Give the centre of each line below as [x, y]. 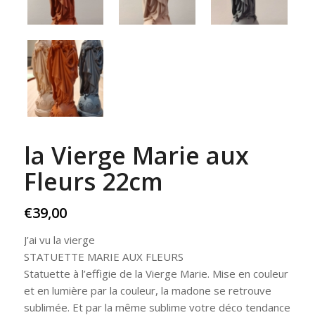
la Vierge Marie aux [136, 155]
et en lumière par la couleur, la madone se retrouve [147, 290]
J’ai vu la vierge [59, 239]
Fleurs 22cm [93, 181]
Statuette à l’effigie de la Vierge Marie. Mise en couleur [156, 273]
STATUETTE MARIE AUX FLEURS [103, 256]
